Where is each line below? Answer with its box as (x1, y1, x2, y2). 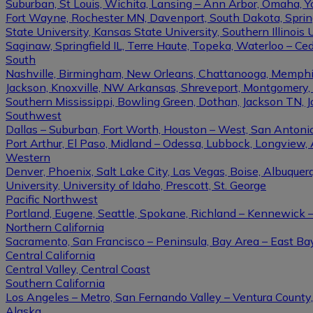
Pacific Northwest (6, 192, 98, 207)
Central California (6, 248, 95, 263)
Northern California (6, 220, 104, 235)
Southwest (6, 108, 61, 123)
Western (6, 150, 50, 165)
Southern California (6, 276, 105, 291)
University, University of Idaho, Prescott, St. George (6, 178, 266, 193)
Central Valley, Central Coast (6, 262, 150, 277)
